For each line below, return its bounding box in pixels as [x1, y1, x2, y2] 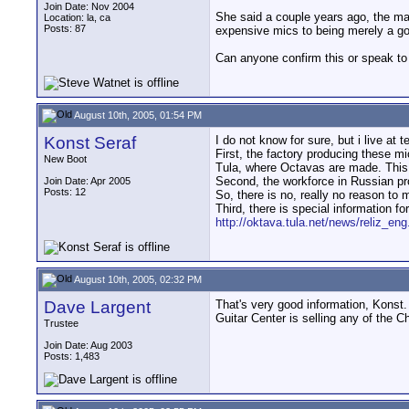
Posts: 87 [44, 23, 86, 34]
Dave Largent [44, 298, 151, 317]
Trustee [44, 318, 79, 329]
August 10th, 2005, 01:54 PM [72, 109, 202, 121]
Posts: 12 [44, 186, 86, 197]
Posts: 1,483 [44, 351, 100, 362]
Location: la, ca [44, 12, 110, 23]
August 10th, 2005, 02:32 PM [72, 273, 202, 285]
